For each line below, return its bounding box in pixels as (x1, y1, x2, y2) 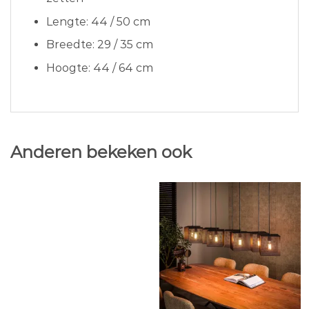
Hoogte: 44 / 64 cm (46, 61, 153, 74)
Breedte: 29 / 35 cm (46, 38, 153, 52)
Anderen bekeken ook (10, 141, 192, 162)
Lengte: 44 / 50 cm (46, 14, 150, 28)
